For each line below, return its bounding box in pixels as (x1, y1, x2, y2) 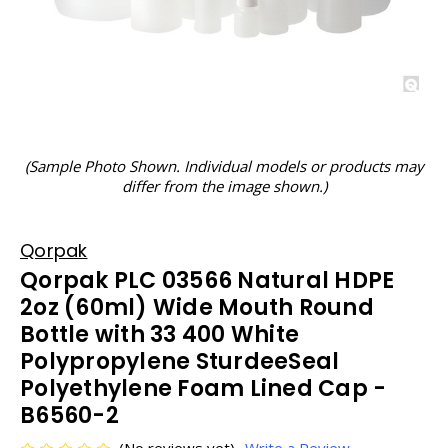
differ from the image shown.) (121, 176, 327, 196)
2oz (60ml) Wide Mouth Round (20, 292, 374, 323)
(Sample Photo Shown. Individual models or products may (24, 156, 424, 176)
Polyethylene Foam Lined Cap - (20, 373, 387, 404)
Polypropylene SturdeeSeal (20, 346, 340, 377)
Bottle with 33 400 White (20, 319, 299, 350)
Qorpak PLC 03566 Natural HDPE (20, 265, 395, 296)
